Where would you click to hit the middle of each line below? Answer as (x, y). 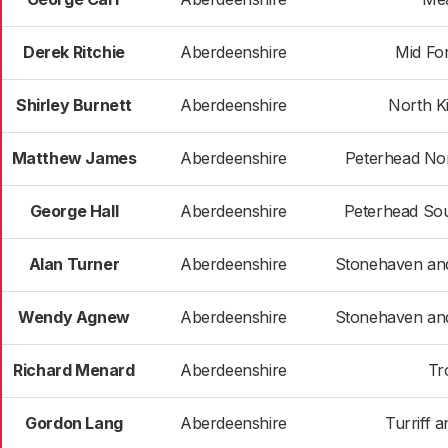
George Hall (74, 211)
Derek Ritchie (74, 52)
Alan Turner (74, 264)
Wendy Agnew (74, 317)
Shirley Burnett (74, 105)
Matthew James (74, 158)
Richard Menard (74, 370)
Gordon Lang (74, 423)
